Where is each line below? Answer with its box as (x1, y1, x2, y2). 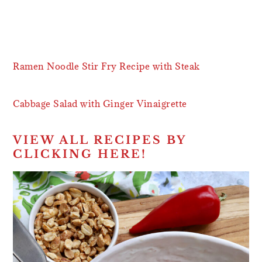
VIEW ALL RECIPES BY (13, 133, 187, 147)
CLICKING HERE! (13, 147, 147, 161)
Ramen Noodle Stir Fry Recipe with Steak (13, 60, 200, 72)
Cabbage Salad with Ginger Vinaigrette (13, 97, 187, 109)
